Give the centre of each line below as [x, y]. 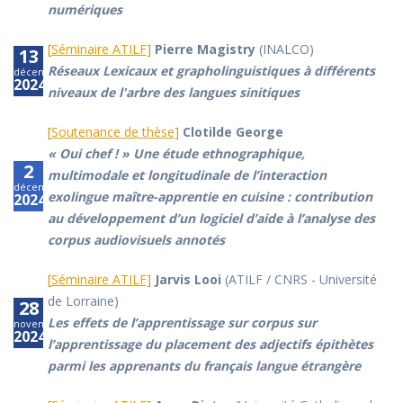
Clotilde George [233, 132]
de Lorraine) [83, 301]
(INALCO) [284, 49]
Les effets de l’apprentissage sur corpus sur [182, 323]
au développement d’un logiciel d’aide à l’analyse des [211, 219]
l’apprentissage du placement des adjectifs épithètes [210, 345]
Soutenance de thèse [112, 132]
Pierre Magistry [205, 49]
